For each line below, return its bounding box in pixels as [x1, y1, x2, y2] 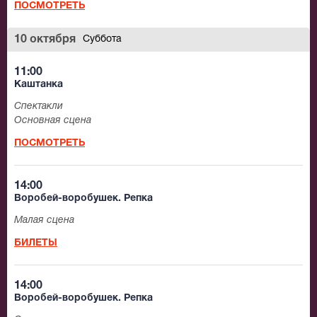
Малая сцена [14, 216, 74, 226]
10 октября [14, 35, 76, 45]
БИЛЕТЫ [14, 238, 57, 248]
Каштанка [14, 80, 63, 90]
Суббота [83, 35, 122, 45]
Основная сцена [14, 116, 91, 126]
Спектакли [14, 102, 63, 112]
